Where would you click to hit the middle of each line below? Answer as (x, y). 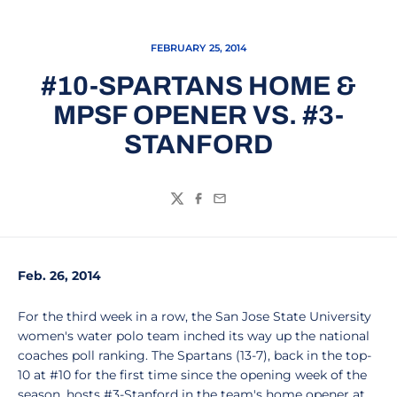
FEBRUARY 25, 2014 (198, 48)
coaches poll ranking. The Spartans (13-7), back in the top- (195, 355)
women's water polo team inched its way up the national (194, 336)
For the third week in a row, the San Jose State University (195, 316)
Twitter (194, 207)
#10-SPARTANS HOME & (198, 86)
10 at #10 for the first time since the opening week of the (192, 375)
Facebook (226, 207)
